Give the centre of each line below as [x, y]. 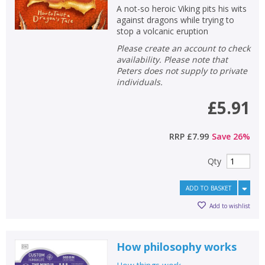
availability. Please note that [172, 59]
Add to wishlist [230, 206]
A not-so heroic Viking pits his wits [181, 9]
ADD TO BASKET [209, 188]
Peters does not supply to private [182, 71]
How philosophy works [176, 247]
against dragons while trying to [175, 20]
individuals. [139, 82]
